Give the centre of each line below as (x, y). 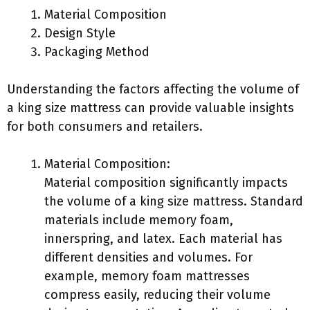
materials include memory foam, (139, 220)
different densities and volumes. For (148, 257)
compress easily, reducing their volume (157, 295)
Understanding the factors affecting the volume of (153, 89)
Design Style (80, 33)
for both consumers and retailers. (105, 127)
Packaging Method (97, 52)
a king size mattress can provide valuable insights (151, 108)
